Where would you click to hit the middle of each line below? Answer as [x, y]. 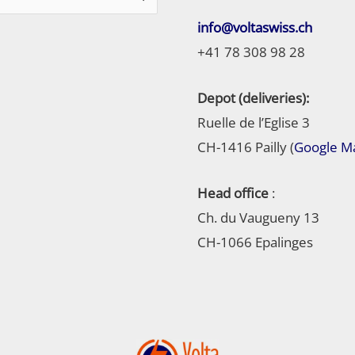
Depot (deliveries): [253, 97]
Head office [233, 193]
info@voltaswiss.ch [255, 27]
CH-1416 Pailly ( [246, 147]
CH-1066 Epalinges [255, 242]
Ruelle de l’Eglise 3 [254, 122]
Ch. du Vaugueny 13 [258, 218]
